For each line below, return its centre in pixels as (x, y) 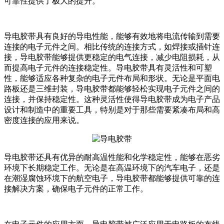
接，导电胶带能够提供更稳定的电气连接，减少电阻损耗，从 (112, 57)
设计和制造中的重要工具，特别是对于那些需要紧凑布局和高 (112, 110)
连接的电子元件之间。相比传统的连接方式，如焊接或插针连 (112, 47)
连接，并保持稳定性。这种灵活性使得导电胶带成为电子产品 (112, 99)
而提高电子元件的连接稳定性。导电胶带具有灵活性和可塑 (108, 68)
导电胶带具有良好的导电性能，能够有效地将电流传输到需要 (112, 36)
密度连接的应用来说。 (44, 120)
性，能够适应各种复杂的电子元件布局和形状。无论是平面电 (112, 78)
